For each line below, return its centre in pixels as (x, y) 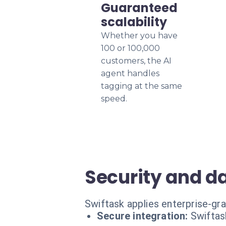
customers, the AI (136, 61)
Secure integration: (143, 216)
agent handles (130, 73)
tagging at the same (142, 86)
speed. (114, 99)
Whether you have (139, 36)
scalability (134, 22)
